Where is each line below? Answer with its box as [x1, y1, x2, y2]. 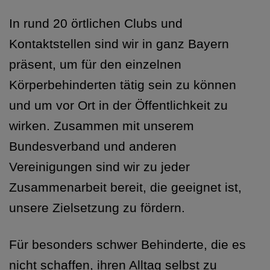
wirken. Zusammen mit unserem [9, 119, 194, 133]
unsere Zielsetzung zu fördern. [9, 201, 185, 215]
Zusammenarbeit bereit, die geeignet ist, [9, 180, 242, 195]
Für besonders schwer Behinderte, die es [9, 237, 246, 252]
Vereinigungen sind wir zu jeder [9, 160, 190, 174]
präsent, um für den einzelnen [9, 57, 181, 72]
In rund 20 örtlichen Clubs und [9, 16, 183, 31]
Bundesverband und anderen [9, 139, 177, 154]
